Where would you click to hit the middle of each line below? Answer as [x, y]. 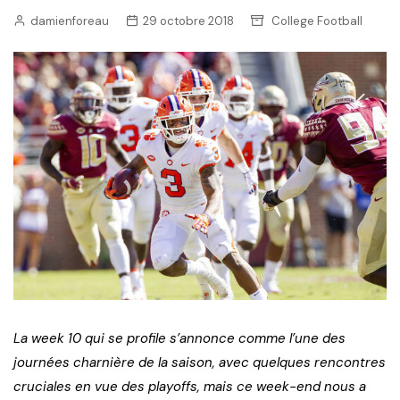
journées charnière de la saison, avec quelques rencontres [200, 363]
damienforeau [70, 21]
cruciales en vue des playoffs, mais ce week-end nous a [190, 387]
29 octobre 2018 [188, 21]
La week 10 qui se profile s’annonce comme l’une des [179, 339]
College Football [317, 21]
